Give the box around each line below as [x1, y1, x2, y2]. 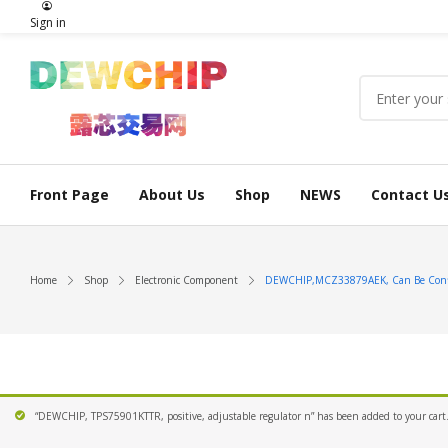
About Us [139, 184, 205, 204]
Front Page [30, 184, 109, 204]
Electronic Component [135, 272, 238, 287]
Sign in [30, 14, 66, 31]
